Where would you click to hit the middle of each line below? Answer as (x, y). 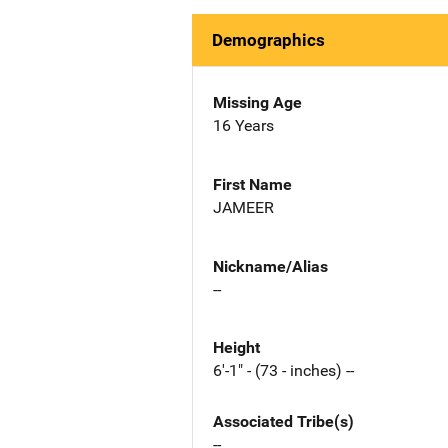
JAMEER (243, 207)
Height (236, 348)
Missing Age (257, 102)
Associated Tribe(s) (283, 422)
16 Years (243, 125)
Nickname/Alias (270, 266)
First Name (252, 184)
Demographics (268, 40)
